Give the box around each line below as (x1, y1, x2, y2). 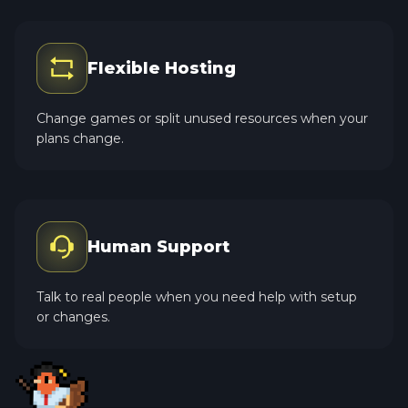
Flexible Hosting (87, 57, 236, 78)
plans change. (36, 129, 124, 147)
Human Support (87, 236, 229, 257)
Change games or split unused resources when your (36, 109, 368, 127)
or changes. (36, 308, 110, 325)
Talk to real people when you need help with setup (36, 288, 357, 305)
